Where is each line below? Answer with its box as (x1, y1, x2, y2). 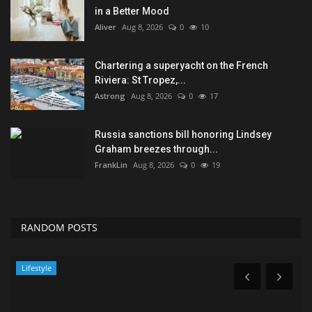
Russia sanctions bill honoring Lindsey (95, 129, 272, 141)
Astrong (95, 91, 125, 102)
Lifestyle (21, 263, 52, 274)
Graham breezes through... (95, 143, 218, 155)
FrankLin (95, 159, 127, 171)
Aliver (95, 22, 116, 33)
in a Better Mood (95, 6, 169, 17)
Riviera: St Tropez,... (95, 75, 186, 86)
